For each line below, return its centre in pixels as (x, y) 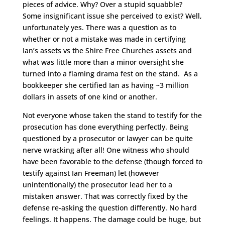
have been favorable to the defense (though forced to (112, 162)
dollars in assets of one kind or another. (90, 97)
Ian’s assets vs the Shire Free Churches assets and (107, 51)
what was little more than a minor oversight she (103, 62)
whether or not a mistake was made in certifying (104, 39)
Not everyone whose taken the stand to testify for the (112, 116)
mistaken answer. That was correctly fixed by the (105, 196)
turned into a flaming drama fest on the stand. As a (110, 74)
